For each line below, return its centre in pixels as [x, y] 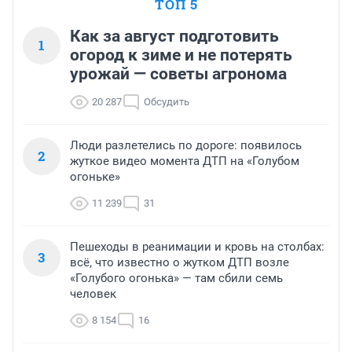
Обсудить [167, 102]
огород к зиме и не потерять [181, 55]
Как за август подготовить [174, 37]
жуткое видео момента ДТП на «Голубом [185, 161]
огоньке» [95, 177]
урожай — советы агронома [178, 74]
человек [93, 294]
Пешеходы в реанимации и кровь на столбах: [197, 247]
